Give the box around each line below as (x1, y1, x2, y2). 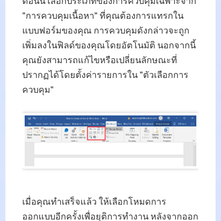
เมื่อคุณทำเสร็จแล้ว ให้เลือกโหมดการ (22, 196, 166, 208)
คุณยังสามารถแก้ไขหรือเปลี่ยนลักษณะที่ (22, 55, 177, 66)
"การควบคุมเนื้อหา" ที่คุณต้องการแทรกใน (22, 10, 184, 22)
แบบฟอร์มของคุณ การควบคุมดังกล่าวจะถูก (22, 25, 189, 37)
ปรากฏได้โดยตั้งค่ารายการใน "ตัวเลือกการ (22, 70, 188, 81)
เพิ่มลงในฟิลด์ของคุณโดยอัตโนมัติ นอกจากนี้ (22, 40, 196, 51)
